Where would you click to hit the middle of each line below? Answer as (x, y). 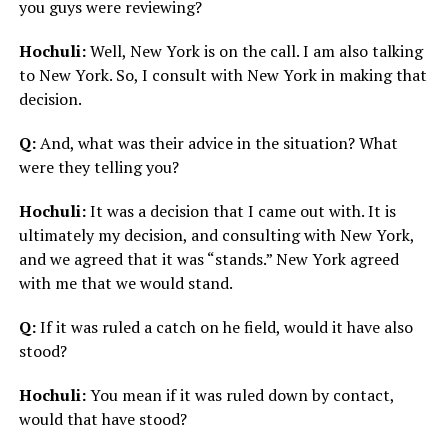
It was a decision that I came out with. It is (242, 211)
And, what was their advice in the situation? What (216, 143)
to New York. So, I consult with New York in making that (222, 75)
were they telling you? (98, 167)
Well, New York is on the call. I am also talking (254, 51)
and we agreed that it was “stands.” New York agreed (208, 259)
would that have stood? (102, 419)
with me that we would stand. (125, 283)
